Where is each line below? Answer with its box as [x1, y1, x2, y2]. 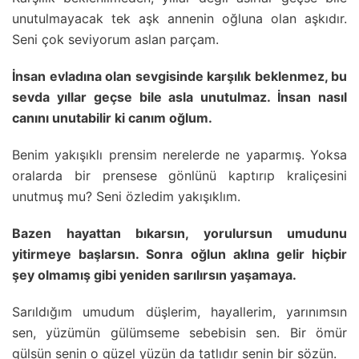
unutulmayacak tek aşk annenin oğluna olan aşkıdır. [12, 10, 347, 26]
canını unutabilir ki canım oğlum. [12, 109, 212, 126]
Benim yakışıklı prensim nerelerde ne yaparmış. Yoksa [12, 146, 347, 163]
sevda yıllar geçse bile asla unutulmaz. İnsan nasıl [12, 88, 347, 105]
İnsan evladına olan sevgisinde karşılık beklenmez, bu [12, 67, 347, 84]
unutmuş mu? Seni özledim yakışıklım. [12, 188, 240, 204]
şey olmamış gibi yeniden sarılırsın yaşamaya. [12, 266, 296, 283]
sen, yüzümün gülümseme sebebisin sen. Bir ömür [12, 324, 347, 341]
